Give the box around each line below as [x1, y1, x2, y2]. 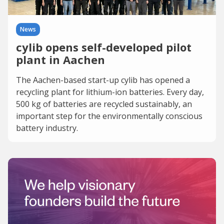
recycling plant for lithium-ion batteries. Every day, [16, 86, 204, 97]
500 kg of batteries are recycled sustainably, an [16, 98, 192, 109]
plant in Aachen [16, 52, 105, 67]
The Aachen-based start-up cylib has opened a [16, 74, 190, 85]
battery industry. [16, 122, 78, 133]
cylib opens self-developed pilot [16, 39, 191, 54]
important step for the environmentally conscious [16, 110, 202, 121]
